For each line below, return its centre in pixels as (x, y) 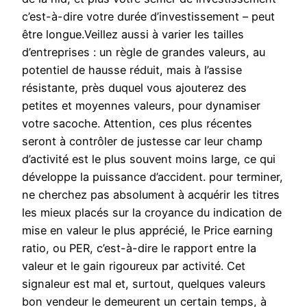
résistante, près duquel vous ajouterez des (134, 88)
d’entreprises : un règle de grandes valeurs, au (144, 52)
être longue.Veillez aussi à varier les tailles (133, 35)
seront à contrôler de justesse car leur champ (142, 142)
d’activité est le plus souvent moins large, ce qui (149, 159)
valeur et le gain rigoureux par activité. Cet (134, 266)
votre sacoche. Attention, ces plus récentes (137, 124)
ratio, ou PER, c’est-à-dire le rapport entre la (139, 248)
